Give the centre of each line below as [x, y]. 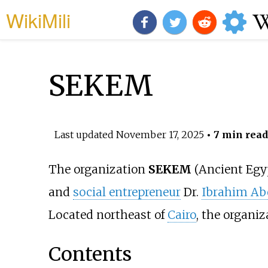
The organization [98, 170]
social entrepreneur [127, 192]
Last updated [85, 134]
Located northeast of [108, 215]
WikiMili [38, 20]
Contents [90, 254]
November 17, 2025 [160, 134]
